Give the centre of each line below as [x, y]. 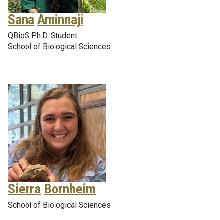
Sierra [24, 189]
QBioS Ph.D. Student [42, 36]
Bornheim [70, 189]
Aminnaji [60, 19]
